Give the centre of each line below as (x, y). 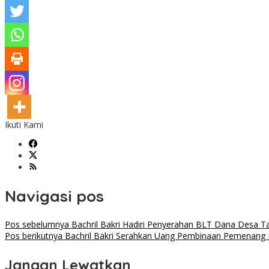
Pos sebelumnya (37, 225)
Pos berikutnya (34, 236)
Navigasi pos (54, 196)
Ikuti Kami (24, 125)
